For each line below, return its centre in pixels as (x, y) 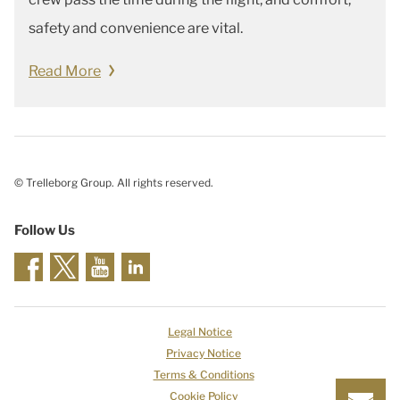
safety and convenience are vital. (136, 28)
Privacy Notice (204, 353)
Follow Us (45, 230)
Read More (65, 71)
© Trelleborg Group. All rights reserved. (114, 182)
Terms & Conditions (204, 374)
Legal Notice (200, 331)
